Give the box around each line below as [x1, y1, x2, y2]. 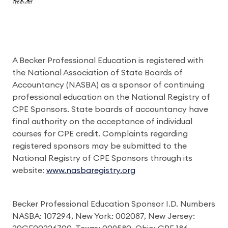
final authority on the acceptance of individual [12, 118, 192, 126]
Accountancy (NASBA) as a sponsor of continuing [12, 81, 205, 89]
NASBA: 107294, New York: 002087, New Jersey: [12, 212, 195, 220]
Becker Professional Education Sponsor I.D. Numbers [12, 199, 215, 208]
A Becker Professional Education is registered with [12, 56, 204, 65]
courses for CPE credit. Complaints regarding [12, 130, 188, 138]
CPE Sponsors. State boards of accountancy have [12, 105, 208, 113]
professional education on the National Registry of [12, 93, 210, 101]
